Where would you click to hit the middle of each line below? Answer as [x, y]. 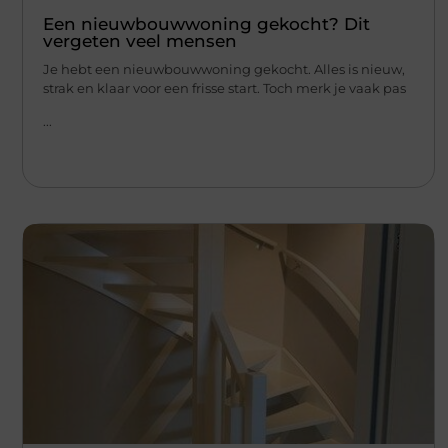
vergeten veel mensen [140, 40]
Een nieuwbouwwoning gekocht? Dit [206, 23]
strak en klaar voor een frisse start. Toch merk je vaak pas [224, 87]
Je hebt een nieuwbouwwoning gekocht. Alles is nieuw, [224, 68]
